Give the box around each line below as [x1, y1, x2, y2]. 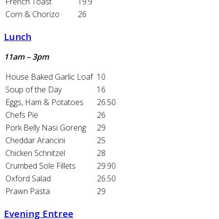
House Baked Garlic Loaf [5, 71, 95, 83]
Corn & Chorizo [5, 8, 60, 20]
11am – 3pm [4, 51, 51, 63]
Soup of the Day [5, 84, 62, 95]
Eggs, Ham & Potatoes [5, 97, 84, 108]
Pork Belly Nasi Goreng [5, 122, 86, 133]
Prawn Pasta [5, 186, 50, 197]
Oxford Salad [5, 173, 51, 184]
